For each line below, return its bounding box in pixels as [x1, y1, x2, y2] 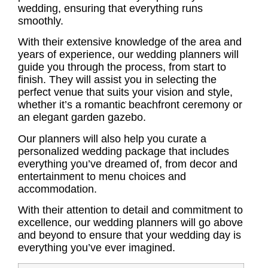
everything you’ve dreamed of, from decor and [18, 157, 237, 170]
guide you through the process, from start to [18, 61, 226, 74]
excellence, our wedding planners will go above [18, 217, 243, 229]
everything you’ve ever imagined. [18, 242, 175, 254]
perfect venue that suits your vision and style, [18, 86, 233, 99]
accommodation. [18, 182, 97, 195]
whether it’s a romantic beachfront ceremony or [18, 99, 242, 111]
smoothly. [18, 15, 63, 28]
